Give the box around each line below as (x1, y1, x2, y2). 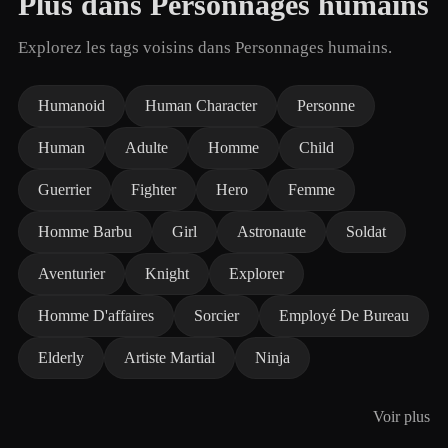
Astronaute (237, 223, 306, 240)
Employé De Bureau (279, 307, 409, 324)
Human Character (145, 97, 257, 114)
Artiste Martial (124, 349, 215, 366)
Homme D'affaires (38, 307, 154, 324)
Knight (145, 265, 189, 282)
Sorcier (194, 307, 239, 324)
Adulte (125, 139, 168, 156)
